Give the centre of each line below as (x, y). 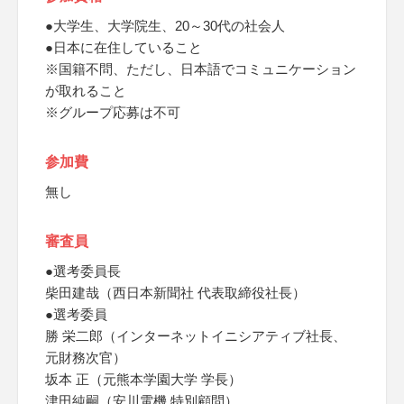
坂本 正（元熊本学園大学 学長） (143, 379)
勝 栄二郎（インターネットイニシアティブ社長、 (196, 336)
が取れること (86, 91)
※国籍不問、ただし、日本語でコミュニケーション (201, 69)
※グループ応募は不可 (113, 112)
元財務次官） (86, 358)
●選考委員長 (83, 271)
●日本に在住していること (124, 47)
